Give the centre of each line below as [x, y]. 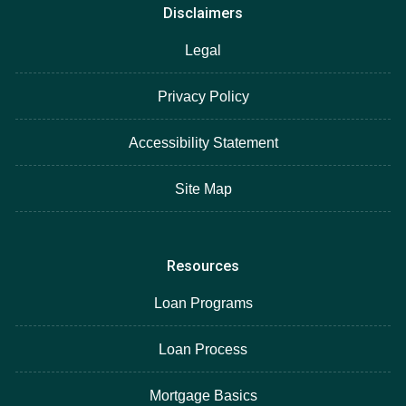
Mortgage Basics [203, 395]
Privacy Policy [203, 96]
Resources [203, 266]
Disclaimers [203, 13]
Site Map [203, 188]
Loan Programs [203, 303]
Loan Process [203, 349]
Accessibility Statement [203, 142]
